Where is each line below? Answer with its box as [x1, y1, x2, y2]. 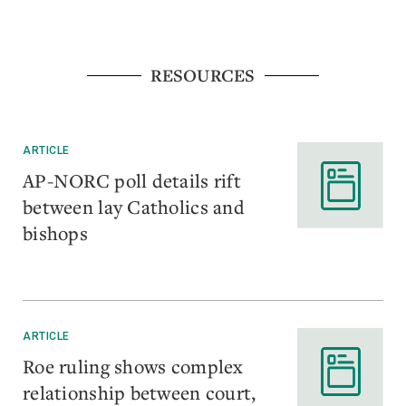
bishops [23, 219, 88, 246]
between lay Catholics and [23, 193, 245, 219]
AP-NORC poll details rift [23, 167, 241, 193]
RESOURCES [150, 63, 256, 87]
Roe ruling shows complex [23, 353, 244, 379]
